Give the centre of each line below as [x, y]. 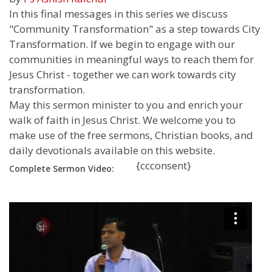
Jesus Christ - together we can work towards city [123, 75]
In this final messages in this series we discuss [118, 14]
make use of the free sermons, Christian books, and [131, 135]
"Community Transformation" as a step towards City [135, 29]
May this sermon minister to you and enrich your [126, 105]
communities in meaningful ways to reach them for [131, 59]
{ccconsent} [164, 166]
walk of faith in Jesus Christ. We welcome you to [122, 120]
